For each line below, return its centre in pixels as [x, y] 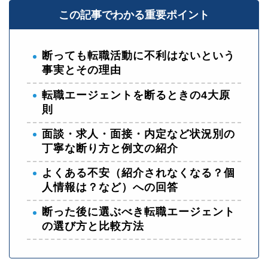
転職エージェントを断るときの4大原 [136, 95]
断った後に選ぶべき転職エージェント [138, 211]
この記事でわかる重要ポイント [134, 15]
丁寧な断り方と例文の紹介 [110, 148]
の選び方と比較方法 [93, 226]
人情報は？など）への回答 [110, 187]
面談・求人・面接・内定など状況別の [138, 134]
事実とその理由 [82, 70]
